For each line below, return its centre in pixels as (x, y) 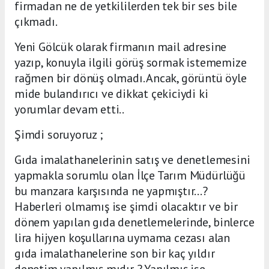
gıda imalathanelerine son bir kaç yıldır (115, 254)
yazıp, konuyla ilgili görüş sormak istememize (131, 63)
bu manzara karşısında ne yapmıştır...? (111, 191)
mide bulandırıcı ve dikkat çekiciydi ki (111, 94)
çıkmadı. (36, 22)
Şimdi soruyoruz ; (59, 135)
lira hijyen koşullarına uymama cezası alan (122, 238)
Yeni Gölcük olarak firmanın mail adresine (121, 47)
